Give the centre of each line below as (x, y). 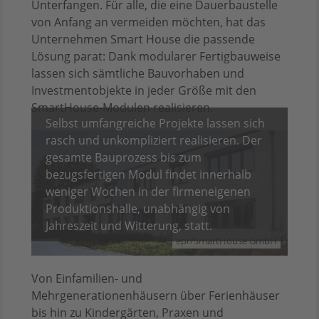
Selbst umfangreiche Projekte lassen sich (155, 123)
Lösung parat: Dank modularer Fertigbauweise (156, 57)
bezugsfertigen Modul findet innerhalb (148, 174)
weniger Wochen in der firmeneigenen (148, 191)
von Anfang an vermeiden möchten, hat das (148, 22)
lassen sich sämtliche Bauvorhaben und (138, 74)
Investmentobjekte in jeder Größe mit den (144, 91)
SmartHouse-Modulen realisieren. (122, 108)
